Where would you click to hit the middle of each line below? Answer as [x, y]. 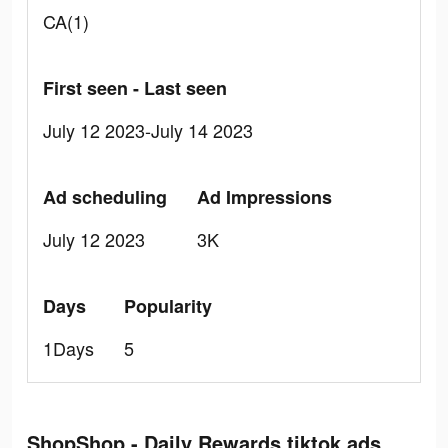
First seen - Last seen [135, 88]
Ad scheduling [105, 197]
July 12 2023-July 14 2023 [148, 130]
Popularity [168, 306]
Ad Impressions [264, 197]
